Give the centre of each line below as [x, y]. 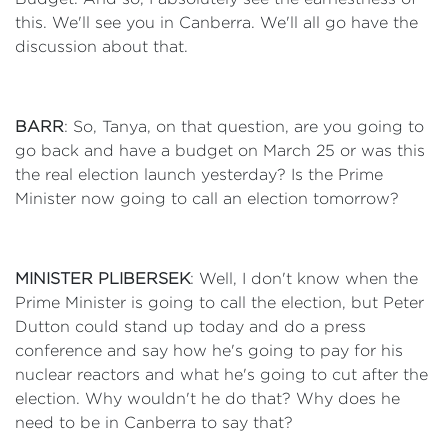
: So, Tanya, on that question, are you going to [244, 126]
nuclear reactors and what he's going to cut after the [221, 374]
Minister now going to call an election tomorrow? [207, 198]
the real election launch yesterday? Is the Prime [199, 174]
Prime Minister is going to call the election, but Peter [219, 302]
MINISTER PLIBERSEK [102, 278]
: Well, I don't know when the [304, 278]
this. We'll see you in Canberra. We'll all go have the [216, 22]
